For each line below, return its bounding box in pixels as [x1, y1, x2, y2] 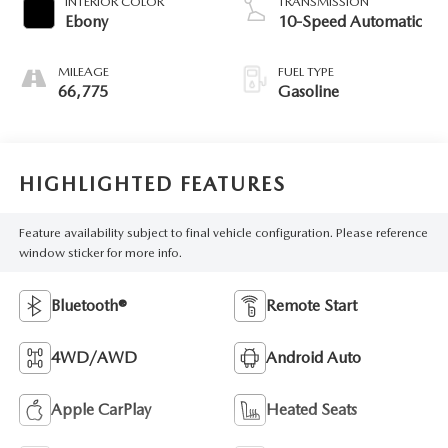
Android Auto [266, 348, 361, 368]
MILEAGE [57, 64, 109, 80]
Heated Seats [266, 400, 357, 420]
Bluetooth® [50, 296, 127, 316]
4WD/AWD [50, 348, 137, 368]
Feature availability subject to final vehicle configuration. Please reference [18, 224, 428, 240]
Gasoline [278, 82, 339, 102]
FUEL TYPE [278, 64, 334, 80]
